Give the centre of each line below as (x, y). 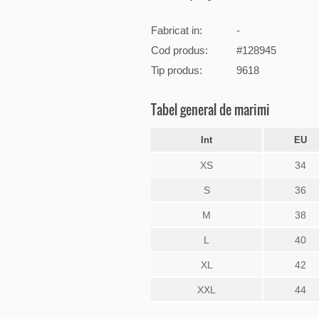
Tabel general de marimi (210, 109)
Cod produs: (179, 50)
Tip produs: (177, 70)
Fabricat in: (177, 30)
